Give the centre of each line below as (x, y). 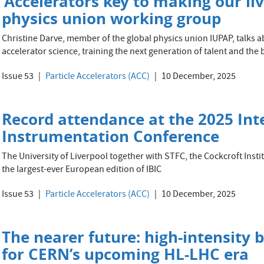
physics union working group (112, 18)
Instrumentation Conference (111, 136)
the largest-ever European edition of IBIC (82, 170)
